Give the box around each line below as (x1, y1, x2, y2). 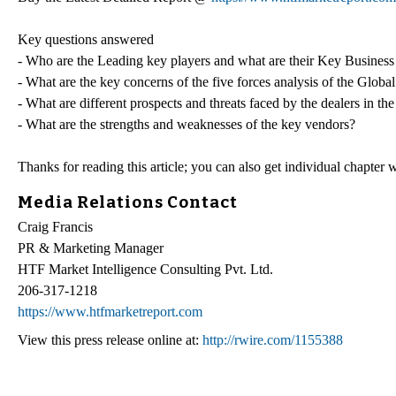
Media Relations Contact (18, 192, 238, 212)
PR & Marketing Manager (18, 240, 164, 256)
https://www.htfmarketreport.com (18, 304, 202, 320)
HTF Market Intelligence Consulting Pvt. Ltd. (18, 262, 273, 278)
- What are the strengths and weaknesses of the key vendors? (18, 116, 355, 132)
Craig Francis (18, 219, 93, 235)
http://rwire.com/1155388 (202, 332, 343, 348)
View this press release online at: (18, 332, 202, 348)
